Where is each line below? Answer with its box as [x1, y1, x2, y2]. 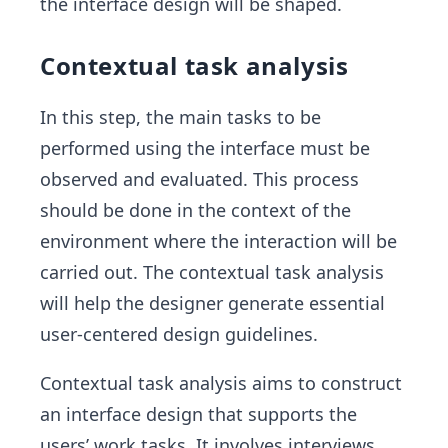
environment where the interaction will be [40, 228, 397, 253]
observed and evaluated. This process [40, 166, 359, 191]
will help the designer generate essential [40, 290, 385, 315]
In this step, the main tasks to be [40, 104, 321, 129]
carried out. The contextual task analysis [40, 259, 384, 284]
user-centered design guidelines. [40, 321, 318, 346]
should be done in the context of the [40, 197, 351, 222]
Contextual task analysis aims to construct [40, 370, 402, 395]
